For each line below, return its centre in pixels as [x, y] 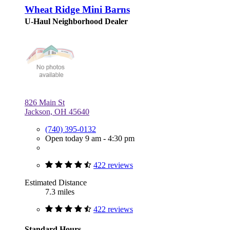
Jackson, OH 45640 [57, 111]
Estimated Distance [56, 182]
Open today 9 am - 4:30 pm [90, 138]
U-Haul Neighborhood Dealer [76, 21]
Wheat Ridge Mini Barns [77, 9]
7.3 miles [60, 191]
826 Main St [45, 102]
